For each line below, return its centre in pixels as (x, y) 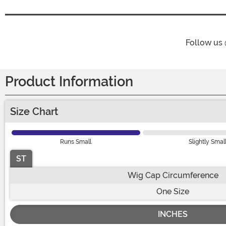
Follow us (205, 42)
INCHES (173, 214)
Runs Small (76, 142)
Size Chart (34, 111)
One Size (173, 191)
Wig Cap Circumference (173, 175)
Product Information (69, 81)
